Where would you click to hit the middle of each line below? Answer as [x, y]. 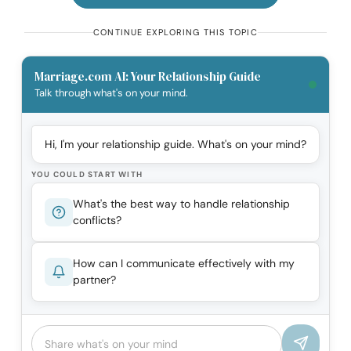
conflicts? [97, 221]
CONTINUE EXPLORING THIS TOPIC [175, 33]
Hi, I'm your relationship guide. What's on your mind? [175, 145]
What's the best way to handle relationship [181, 204]
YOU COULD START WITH [87, 175]
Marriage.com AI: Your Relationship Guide [148, 77]
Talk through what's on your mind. [111, 93]
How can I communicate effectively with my [184, 264]
